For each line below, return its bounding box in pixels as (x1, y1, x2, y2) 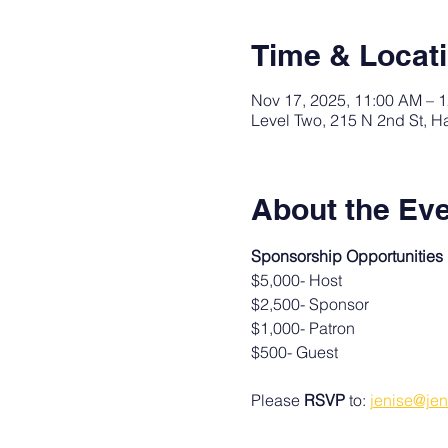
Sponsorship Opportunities (250, 246, 443, 266)
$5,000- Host (250, 270, 342, 290)
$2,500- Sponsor (250, 294, 369, 314)
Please (250, 390, 304, 410)
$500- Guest (250, 342, 338, 362)
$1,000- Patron (250, 318, 355, 338)
